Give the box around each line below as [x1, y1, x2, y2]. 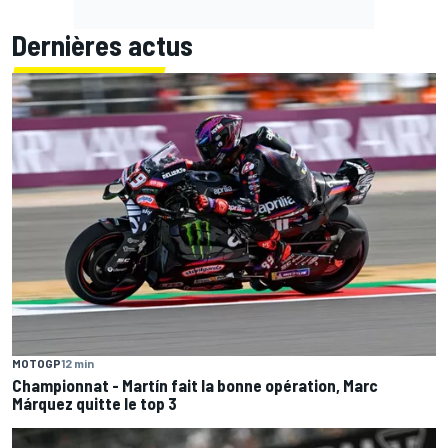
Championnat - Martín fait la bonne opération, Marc [12, 374, 378, 395]
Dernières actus [12, 28, 193, 63]
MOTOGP [12, 355, 61, 370]
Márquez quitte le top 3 [12, 392, 177, 413]
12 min [61, 355, 94, 370]
